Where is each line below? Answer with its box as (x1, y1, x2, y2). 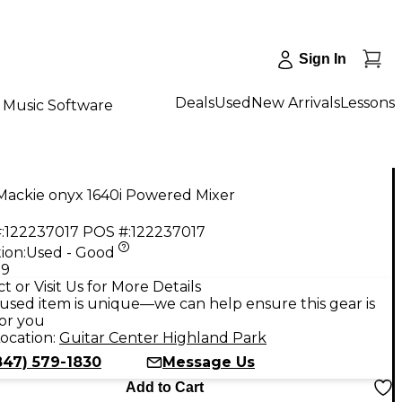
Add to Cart (125, 379, 204, 395)
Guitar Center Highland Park (59, 328, 267, 346)
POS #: (83, 223, 131, 240)
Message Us (162, 353, 255, 371)
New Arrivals (251, 93, 340, 111)
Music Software (3, 96, 113, 114)
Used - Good (26, 243, 115, 261)
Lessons (340, 93, 395, 111)
